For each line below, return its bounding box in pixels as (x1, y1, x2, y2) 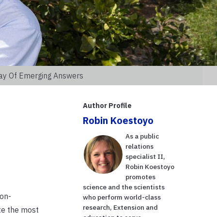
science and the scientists (83, 182, 165, 191)
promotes (125, 172, 156, 181)
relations (125, 141, 154, 151)
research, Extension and (83, 202, 158, 212)
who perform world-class (83, 192, 161, 201)
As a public (125, 131, 159, 140)
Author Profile (83, 100, 132, 110)
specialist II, (125, 152, 166, 161)
